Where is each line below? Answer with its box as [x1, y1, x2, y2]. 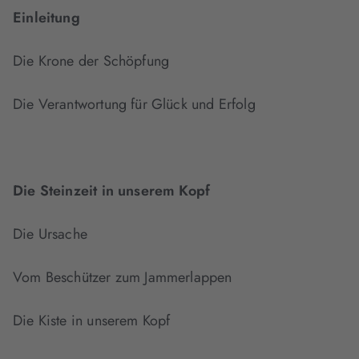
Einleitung [13, 7, 80, 29]
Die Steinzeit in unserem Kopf [13, 180, 211, 202]
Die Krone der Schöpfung [13, 50, 170, 72]
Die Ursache [13, 224, 87, 245]
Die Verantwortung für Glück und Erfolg [13, 94, 256, 115]
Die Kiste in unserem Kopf [13, 310, 171, 332]
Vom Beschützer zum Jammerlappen [13, 267, 232, 288]
